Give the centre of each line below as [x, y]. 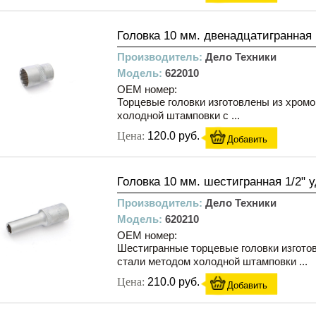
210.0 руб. [174, 282]
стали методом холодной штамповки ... [212, 261]
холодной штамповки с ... [178, 115]
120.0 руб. [174, 136]
